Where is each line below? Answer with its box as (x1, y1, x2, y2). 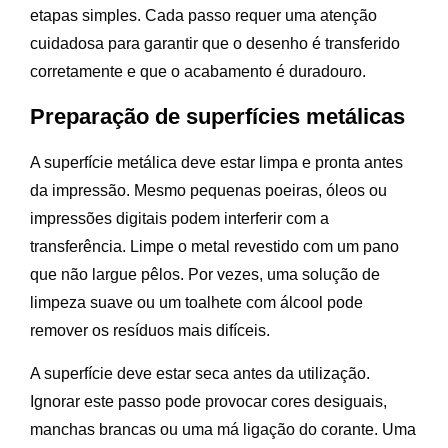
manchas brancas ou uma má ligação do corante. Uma (30, 421, 416, 439)
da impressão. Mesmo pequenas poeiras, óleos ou (30, 182, 387, 200)
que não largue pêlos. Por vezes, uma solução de (30, 266, 380, 284)
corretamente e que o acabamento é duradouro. (30, 63, 366, 81)
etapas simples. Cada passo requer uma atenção (30, 7, 377, 25)
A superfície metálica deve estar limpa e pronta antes (30, 154, 403, 172)
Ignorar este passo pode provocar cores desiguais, (30, 393, 387, 411)
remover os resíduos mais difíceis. (30, 322, 270, 340)
